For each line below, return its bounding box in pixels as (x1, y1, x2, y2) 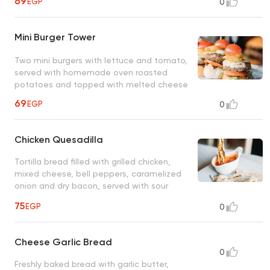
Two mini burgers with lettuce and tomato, (14, 55, 187, 65)
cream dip (14, 193, 55, 203)
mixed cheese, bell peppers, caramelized (14, 169, 181, 179)
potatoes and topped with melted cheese (14, 79, 188, 89)
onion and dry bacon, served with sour (14, 181, 168, 191)
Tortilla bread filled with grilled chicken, (14, 157, 171, 167)
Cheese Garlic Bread (14, 236, 112, 248)
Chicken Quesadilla (14, 134, 103, 146)
